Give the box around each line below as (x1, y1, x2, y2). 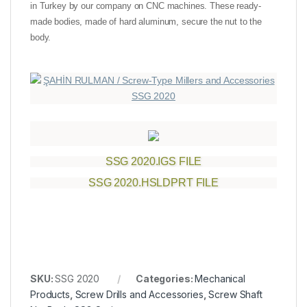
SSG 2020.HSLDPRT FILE (88, 177, 219, 189)
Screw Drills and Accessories (75, 288, 204, 301)
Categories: (135, 273, 195, 285)
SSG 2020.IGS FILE (105, 156, 202, 168)
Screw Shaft (208, 288, 262, 301)
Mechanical (195, 273, 245, 285)
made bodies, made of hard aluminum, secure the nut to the (30, 16, 262, 27)
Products (30, 288, 70, 301)
